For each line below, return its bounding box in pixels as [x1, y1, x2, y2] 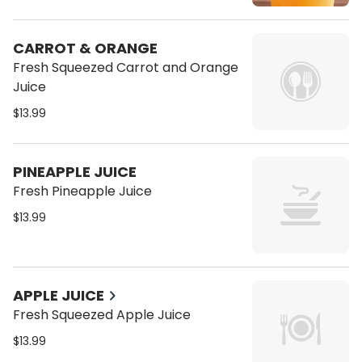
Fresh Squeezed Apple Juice [13, 305, 191, 324]
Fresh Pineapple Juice [13, 182, 152, 200]
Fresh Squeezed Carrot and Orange [13, 58, 238, 77]
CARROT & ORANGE [13, 38, 158, 58]
